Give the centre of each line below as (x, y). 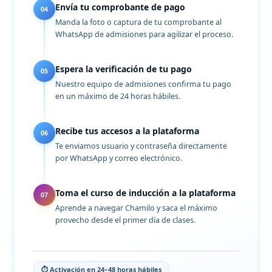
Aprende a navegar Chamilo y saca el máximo (137, 208)
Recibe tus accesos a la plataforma (127, 131)
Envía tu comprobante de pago (121, 7)
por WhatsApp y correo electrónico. (119, 158)
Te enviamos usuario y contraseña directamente (141, 146)
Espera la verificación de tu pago (124, 69)
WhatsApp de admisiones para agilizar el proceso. (144, 35)
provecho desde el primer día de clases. (126, 220)
